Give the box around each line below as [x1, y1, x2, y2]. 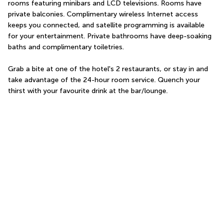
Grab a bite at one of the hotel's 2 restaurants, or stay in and [8, 65, 208, 74]
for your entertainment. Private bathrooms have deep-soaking [8, 32, 212, 41]
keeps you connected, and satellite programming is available [8, 21, 205, 30]
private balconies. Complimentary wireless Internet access [8, 10, 198, 19]
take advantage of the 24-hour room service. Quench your [8, 76, 200, 85]
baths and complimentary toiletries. [8, 43, 124, 52]
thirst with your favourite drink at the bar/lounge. [8, 87, 168, 96]
